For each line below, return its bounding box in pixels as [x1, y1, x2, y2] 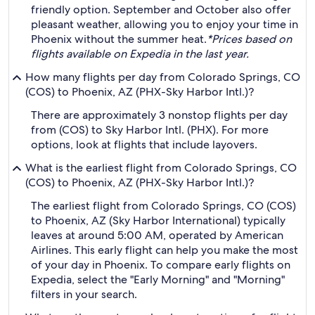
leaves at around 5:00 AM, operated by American [31, 228, 283, 243]
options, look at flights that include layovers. [31, 137, 257, 152]
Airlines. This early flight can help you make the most [31, 243, 298, 257]
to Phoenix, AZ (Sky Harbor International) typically [31, 213, 285, 228]
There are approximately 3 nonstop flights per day [31, 108, 288, 122]
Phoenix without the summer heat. [31, 32, 207, 46]
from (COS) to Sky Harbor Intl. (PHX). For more [31, 122, 269, 137]
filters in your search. [31, 287, 137, 302]
